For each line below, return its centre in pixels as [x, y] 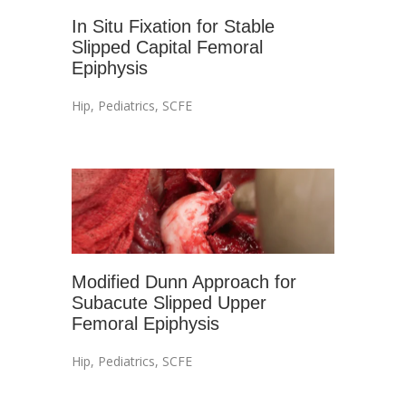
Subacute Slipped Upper [169, 303]
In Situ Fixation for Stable [173, 26]
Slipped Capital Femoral [167, 47]
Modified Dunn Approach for [184, 282]
